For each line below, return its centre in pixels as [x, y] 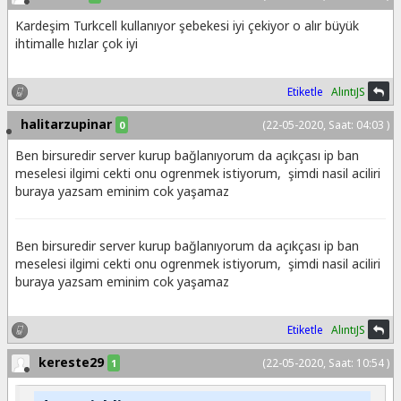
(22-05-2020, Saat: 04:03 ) [326, 125]
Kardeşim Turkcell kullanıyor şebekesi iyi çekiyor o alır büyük [187, 26]
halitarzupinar [66, 124]
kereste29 [71, 363]
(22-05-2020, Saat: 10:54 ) [326, 363]
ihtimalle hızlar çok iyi [77, 44]
